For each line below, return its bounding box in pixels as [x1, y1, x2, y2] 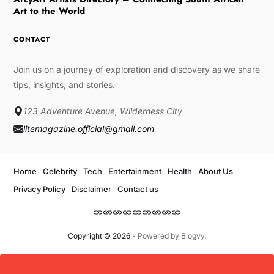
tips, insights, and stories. [13, 80, 115, 91]
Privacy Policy [13, 184, 65, 194]
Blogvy [180, 231, 204, 241]
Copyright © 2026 [67, 231, 130, 241]
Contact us [117, 184, 158, 194]
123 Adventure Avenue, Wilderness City [23, 106, 182, 117]
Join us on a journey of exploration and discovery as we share [13, 64, 260, 75]
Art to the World [13, 4, 85, 18]
